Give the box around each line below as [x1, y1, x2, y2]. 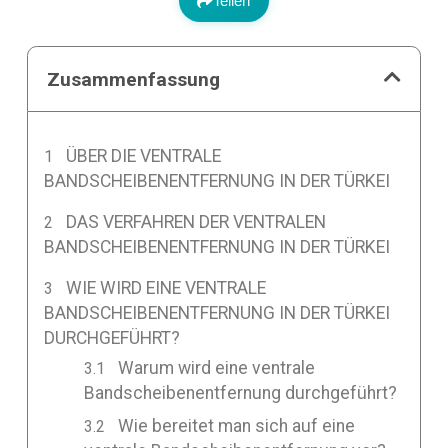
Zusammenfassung [47, 67, 221, 91]
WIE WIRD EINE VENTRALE [66, 277, 267, 298]
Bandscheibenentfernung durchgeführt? [83, 382, 397, 403]
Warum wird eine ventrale [118, 357, 316, 378]
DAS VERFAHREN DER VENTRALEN [66, 211, 327, 232]
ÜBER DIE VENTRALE [66, 145, 222, 166]
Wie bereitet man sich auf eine [118, 415, 356, 436]
